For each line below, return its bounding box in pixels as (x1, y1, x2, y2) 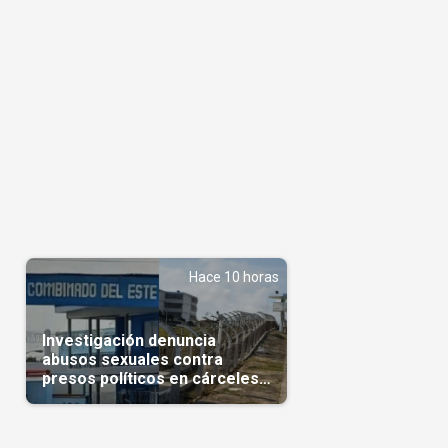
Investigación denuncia (41, 331, 216, 351)
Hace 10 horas (188, 268, 279, 285)
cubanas (41, 388, 105, 408)
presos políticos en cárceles (41, 369, 259, 389)
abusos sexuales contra (41, 350, 223, 370)
